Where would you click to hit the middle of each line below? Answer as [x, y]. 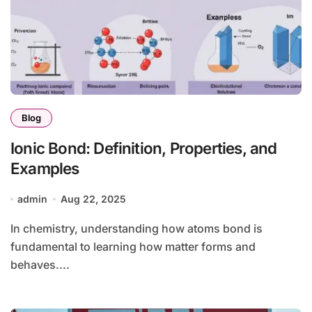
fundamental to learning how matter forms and [133, 247]
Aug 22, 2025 [93, 199]
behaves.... [40, 265]
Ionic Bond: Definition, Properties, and [144, 148]
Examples [45, 169]
